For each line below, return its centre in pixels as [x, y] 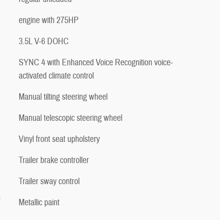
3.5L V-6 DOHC [44, 41]
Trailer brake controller [54, 160]
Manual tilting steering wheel [63, 97]
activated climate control [56, 76]
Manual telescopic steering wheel [70, 118]
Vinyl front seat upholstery [59, 139]
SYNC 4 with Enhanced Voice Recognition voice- [96, 62]
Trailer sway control [49, 181]
